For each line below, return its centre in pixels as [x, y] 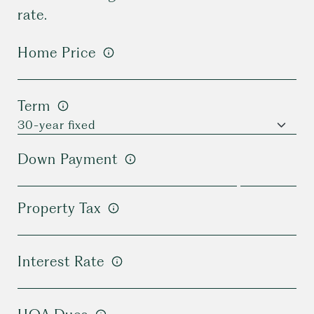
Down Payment [68, 159]
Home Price [57, 53]
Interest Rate [61, 261]
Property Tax [59, 208]
